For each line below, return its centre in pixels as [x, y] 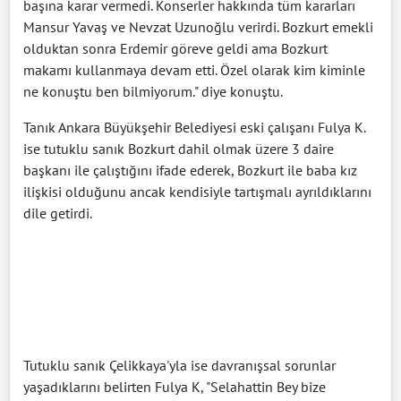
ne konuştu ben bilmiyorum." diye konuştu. [153, 91]
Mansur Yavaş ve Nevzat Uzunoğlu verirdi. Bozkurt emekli [198, 26]
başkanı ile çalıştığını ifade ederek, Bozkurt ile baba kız [190, 170]
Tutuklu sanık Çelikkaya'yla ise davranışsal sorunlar [179, 365]
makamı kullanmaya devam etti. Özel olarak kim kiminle [194, 69]
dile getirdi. [58, 213]
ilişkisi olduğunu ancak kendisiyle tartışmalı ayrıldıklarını [197, 191]
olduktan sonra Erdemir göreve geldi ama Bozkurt [175, 48]
